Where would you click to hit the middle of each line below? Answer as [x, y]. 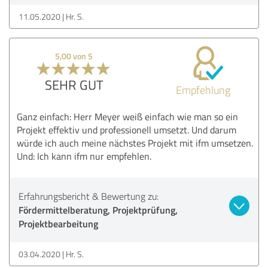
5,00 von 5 [74, 56]
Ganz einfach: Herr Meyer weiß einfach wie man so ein [127, 116]
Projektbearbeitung [58, 223]
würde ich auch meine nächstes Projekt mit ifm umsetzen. [135, 143]
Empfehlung [203, 89]
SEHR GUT [74, 84]
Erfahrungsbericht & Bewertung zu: [89, 196]
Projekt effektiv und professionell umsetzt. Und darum [127, 130]
